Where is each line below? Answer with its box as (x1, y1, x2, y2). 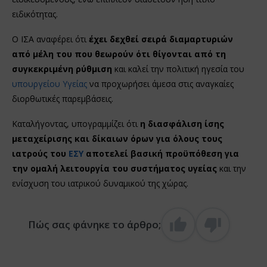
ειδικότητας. (12, 8, 58, 20)
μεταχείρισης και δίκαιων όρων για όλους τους (12, 132, 222, 144)
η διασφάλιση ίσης (140, 117, 224, 129)
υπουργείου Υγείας (12, 77, 87, 89)
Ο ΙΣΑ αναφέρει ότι (12, 33, 89, 45)
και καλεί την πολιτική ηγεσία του (112, 63, 244, 74)
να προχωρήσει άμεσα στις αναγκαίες (87, 77, 234, 89)
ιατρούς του (12, 147, 69, 159)
